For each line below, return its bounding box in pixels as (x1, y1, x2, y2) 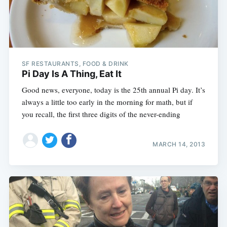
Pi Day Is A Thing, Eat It (21, 68, 122, 80)
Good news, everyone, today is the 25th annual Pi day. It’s (21, 85, 205, 95)
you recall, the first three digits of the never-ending (21, 109, 180, 120)
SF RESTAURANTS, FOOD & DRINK (21, 60, 129, 68)
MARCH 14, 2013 (153, 140, 206, 148)
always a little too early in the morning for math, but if (21, 97, 193, 107)
